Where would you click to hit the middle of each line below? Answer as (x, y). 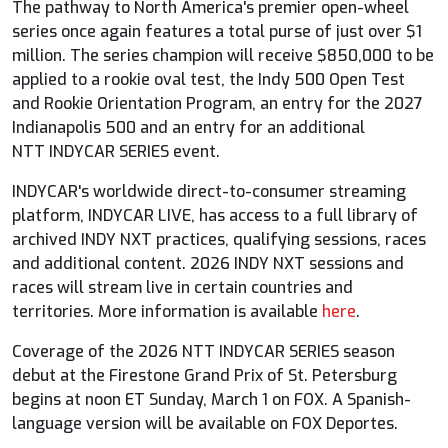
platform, (50, 215)
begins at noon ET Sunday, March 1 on (153, 399)
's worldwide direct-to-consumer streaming (242, 191)
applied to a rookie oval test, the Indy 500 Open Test (208, 79)
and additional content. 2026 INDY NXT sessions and (208, 263)
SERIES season (340, 351)
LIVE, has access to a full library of (286, 215)
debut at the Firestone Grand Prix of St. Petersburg (204, 375)
